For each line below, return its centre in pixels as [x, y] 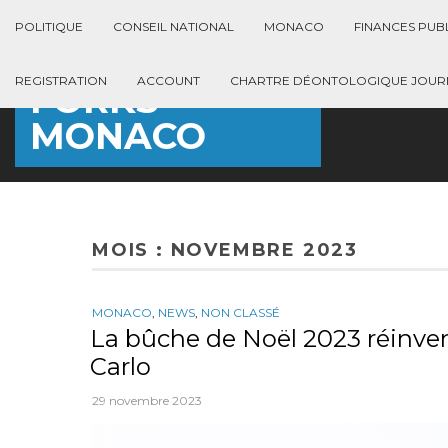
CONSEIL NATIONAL [173, 26]
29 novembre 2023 [147, 400]
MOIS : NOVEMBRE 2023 [225, 250]
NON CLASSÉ [240, 312]
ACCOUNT [168, 80]
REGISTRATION [61, 80]
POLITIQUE [49, 26]
